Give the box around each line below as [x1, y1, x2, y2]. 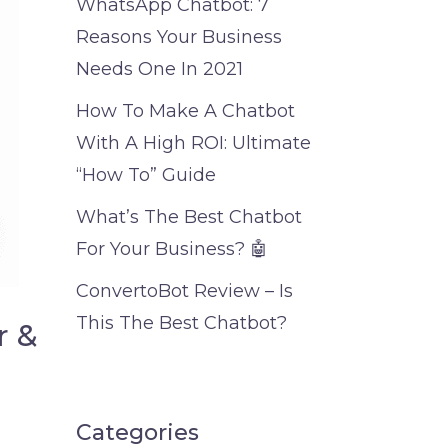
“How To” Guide [76, 164, 216, 186]
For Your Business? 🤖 [76, 238, 268, 260]
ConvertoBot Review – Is [76, 280, 293, 302]
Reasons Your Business [76, 26, 282, 48]
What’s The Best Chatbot [76, 206, 302, 228]
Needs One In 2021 [76, 58, 243, 80]
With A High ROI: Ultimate [76, 132, 311, 154]
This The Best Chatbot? [76, 312, 287, 334]
